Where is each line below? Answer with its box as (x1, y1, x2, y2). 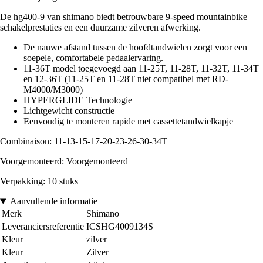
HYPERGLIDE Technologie (23, 95, 132, 106)
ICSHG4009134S (86, 221, 153, 232)
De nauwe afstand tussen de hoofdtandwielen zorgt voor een (23, 42, 247, 53)
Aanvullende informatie (9, 196, 97, 207)
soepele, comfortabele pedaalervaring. (23, 53, 163, 63)
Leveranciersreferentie (2, 221, 84, 232)
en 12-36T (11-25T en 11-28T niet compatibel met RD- (23, 74, 228, 85)
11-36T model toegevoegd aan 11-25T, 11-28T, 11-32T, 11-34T (23, 63, 259, 74)
